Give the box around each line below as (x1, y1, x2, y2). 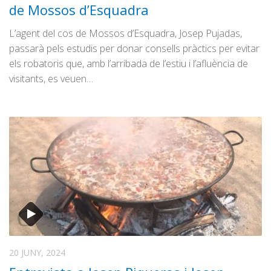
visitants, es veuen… (9, 71, 93, 85)
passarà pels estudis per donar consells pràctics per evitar (9, 41, 260, 55)
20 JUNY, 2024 (9, 246, 65, 258)
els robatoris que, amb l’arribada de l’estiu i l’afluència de (9, 56, 248, 70)
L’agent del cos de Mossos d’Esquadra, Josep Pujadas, (9, 26, 242, 40)
